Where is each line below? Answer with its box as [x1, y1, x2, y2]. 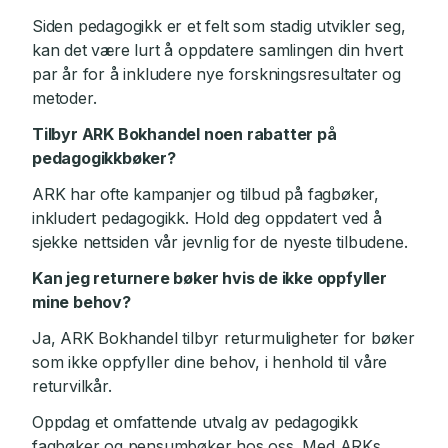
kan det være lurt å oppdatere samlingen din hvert [32, 40, 404, 60]
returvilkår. [32, 376, 112, 396]
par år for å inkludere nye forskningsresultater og [32, 64, 401, 84]
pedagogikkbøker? [32, 148, 176, 168]
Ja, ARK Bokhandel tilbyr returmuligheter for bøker [32, 328, 415, 348]
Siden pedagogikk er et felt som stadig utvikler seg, [32, 16, 406, 36]
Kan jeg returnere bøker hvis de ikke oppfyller [32, 268, 387, 288]
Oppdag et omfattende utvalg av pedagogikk [32, 412, 358, 432]
